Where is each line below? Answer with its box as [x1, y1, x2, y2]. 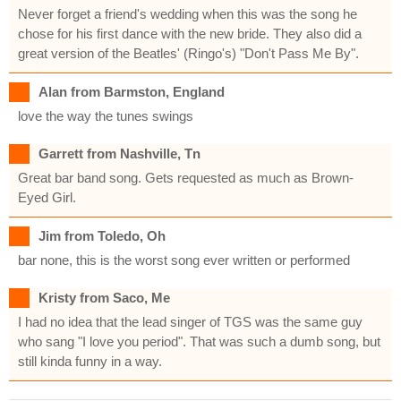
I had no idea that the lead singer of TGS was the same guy [18, 313, 363, 329]
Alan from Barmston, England [38, 83, 225, 99]
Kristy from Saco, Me [38, 289, 170, 305]
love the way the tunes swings [18, 107, 193, 124]
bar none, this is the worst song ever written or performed [18, 252, 350, 268]
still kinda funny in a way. [18, 353, 162, 369]
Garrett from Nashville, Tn [38, 145, 200, 161]
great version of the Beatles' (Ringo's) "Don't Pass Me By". [18, 45, 359, 61]
